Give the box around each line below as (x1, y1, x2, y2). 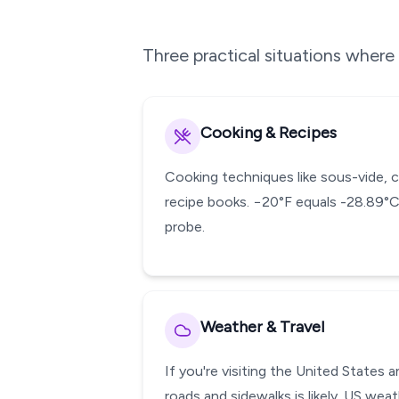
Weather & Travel (200, 317, 324, 337)
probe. (165, 218, 205, 235)
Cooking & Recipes (200, 123, 337, 142)
